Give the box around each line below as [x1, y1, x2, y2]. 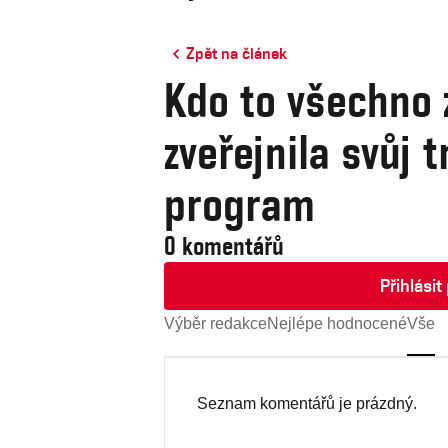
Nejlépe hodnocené [267, 315, 407, 332]
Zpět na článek [186, 44, 287, 63]
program [164, 176, 315, 232]
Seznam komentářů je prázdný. [197, 395, 417, 412]
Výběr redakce [164, 315, 267, 332]
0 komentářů [164, 231, 284, 261]
